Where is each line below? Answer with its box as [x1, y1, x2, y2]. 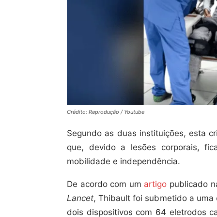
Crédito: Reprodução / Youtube [67, 108, 144, 116]
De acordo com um [67, 179, 144, 189]
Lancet [67, 193, 93, 203]
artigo [144, 179, 167, 189]
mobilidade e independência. [67, 156, 180, 167]
